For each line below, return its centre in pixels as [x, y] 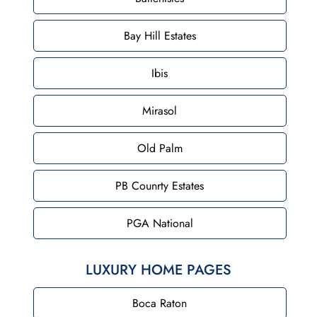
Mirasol [160, 110]
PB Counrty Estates [160, 185]
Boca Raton [160, 303]
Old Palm [160, 148]
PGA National [160, 223]
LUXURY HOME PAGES [158, 270]
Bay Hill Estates [160, 35]
